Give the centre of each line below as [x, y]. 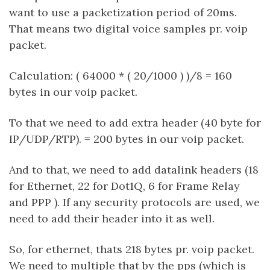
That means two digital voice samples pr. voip [128, 29]
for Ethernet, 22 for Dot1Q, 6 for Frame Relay [124, 186]
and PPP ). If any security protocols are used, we [134, 202]
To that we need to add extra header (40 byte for [135, 123]
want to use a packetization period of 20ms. [123, 12]
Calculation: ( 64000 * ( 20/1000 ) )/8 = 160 [121, 76]
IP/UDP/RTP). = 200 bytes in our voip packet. [127, 139]
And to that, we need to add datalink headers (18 [134, 170]
